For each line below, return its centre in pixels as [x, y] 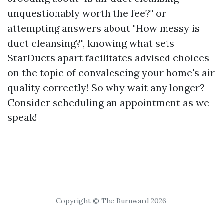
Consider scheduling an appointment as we [108, 102]
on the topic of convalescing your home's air [111, 73]
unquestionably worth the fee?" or [87, 13]
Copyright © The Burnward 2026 [111, 201]
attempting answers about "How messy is [104, 28]
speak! [22, 117]
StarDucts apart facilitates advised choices [108, 58]
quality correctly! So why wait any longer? [106, 87]
